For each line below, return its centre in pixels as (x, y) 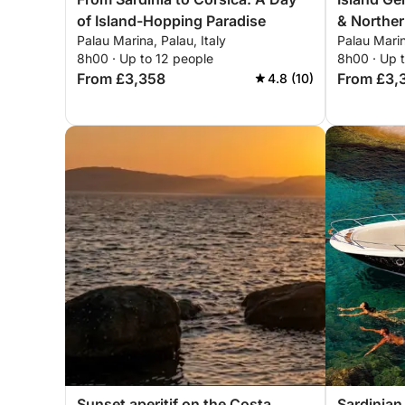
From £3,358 (121, 79)
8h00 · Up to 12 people (145, 58)
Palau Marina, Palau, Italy (151, 40)
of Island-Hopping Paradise (171, 21)
